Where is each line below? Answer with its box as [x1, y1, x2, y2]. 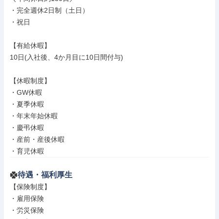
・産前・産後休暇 [10, 135, 65, 143]
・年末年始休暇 [10, 112, 58, 120]
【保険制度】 [10, 183, 51, 191]
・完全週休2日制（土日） [10, 6, 89, 14]
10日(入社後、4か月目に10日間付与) [10, 53, 123, 61]
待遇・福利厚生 [18, 171, 72, 179]
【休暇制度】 [10, 77, 51, 85]
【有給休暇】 [10, 42, 51, 49]
